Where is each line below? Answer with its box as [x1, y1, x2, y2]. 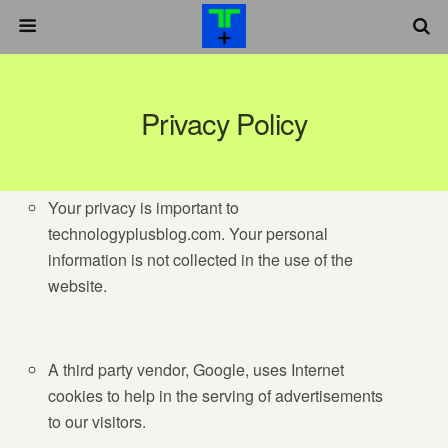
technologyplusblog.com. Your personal [48, 222, 329, 246]
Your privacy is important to [48, 196, 240, 220]
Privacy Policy [141, 102, 307, 143]
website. [48, 274, 108, 298]
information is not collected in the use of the [48, 248, 354, 272]
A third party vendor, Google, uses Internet [48, 358, 345, 382]
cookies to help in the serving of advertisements [48, 384, 384, 408]
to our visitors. [48, 410, 147, 434]
